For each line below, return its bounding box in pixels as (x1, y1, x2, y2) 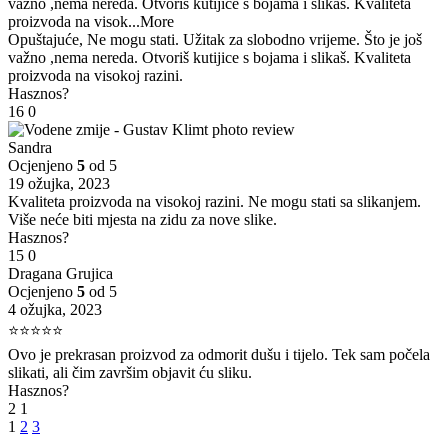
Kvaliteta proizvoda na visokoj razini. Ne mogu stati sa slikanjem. (8, 192, 421, 210)
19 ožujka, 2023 (8, 174, 110, 192)
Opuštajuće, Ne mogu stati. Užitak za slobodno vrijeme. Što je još (8, 30, 422, 48)
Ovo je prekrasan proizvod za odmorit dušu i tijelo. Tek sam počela (8, 345, 430, 363)
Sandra (8, 138, 52, 156)
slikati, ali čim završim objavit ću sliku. (8, 363, 252, 381)
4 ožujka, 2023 (8, 300, 102, 318)
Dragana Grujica (8, 264, 113, 282)
